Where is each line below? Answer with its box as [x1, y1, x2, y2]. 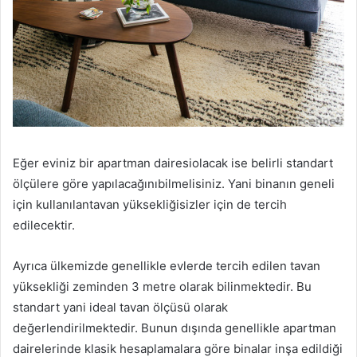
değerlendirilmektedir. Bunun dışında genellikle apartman [13, 320, 336, 335]
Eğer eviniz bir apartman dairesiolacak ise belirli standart [13, 155, 333, 171]
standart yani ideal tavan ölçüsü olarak [13, 299, 228, 315]
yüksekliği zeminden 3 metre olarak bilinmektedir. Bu [13, 278, 312, 294]
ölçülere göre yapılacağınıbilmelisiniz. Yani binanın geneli [13, 175, 335, 191]
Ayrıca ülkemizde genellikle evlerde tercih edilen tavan [13, 257, 320, 273]
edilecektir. [13, 217, 75, 233]
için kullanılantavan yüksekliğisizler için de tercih [13, 196, 287, 212]
